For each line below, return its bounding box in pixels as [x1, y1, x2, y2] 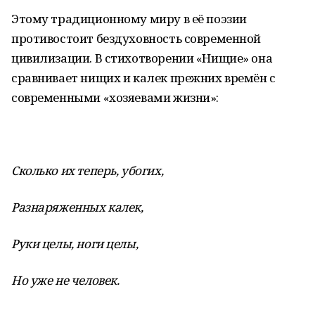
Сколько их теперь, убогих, [11, 162, 164, 179]
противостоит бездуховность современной [11, 30, 262, 46]
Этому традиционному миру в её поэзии [11, 11, 247, 27]
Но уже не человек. [11, 272, 120, 288]
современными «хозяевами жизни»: [11, 89, 219, 105]
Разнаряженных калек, [11, 199, 143, 215]
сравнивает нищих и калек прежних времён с [11, 70, 276, 86]
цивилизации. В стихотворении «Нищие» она [11, 50, 273, 66]
